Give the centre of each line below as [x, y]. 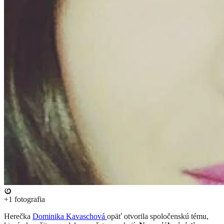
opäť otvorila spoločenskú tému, [158, 216]
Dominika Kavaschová [70, 216]
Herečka [18, 216]
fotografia [29, 199]
